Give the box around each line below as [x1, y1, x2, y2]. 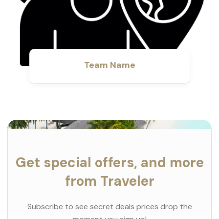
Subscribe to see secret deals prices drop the [27, 201, 192, 212]
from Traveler [65, 172, 154, 190]
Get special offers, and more [15, 153, 204, 172]
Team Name [84, 59, 135, 71]
